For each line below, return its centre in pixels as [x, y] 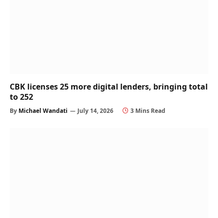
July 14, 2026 [95, 110]
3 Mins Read [148, 110]
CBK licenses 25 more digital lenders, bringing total [109, 86]
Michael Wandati [43, 110]
